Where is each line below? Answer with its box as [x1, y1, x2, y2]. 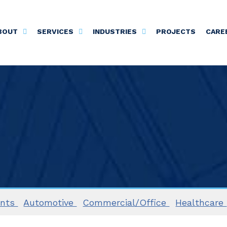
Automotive [23, 197, 77, 208]
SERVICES [36, 27, 73, 35]
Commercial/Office [83, 197, 170, 208]
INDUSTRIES [92, 27, 137, 35]
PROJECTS [156, 27, 196, 35]
